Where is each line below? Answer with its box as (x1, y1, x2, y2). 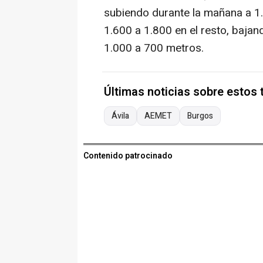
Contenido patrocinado (83, 150, 173, 163)
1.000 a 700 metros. (104, 40, 204, 57)
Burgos (187, 110, 213, 123)
